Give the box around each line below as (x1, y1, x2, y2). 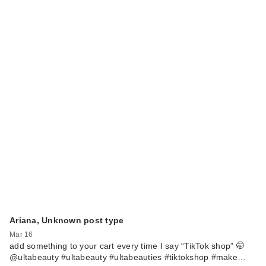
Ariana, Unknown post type (9, 215, 124, 225)
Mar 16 (9, 230, 33, 239)
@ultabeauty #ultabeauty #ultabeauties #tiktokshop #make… (9, 252, 246, 262)
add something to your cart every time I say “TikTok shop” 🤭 (9, 240, 245, 251)
